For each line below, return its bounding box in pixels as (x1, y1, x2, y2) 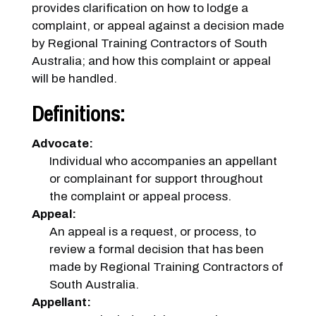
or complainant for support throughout (49, 172, 264, 186)
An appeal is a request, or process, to (49, 225, 257, 238)
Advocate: (31, 137, 93, 150)
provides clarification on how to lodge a (31, 1, 248, 15)
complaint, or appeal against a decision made (31, 19, 284, 32)
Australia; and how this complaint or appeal (31, 54, 271, 68)
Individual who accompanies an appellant (49, 154, 278, 168)
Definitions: (31, 99, 125, 128)
